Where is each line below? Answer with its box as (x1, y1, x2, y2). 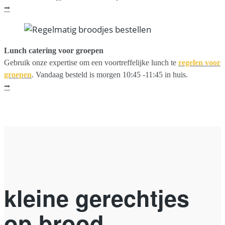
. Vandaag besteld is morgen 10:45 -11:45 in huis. (32, 70, 188, 79)
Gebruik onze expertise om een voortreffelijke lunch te (4, 58, 178, 67)
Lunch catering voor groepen (4, 46, 103, 55)
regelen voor (178, 58, 220, 67)
